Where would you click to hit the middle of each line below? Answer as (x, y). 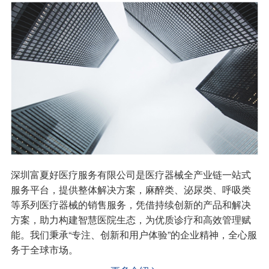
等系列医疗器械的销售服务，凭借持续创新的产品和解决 (131, 204)
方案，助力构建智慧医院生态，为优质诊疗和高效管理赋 (131, 219)
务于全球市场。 (44, 249)
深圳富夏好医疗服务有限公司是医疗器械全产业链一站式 (131, 174)
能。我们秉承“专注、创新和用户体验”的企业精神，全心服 (134, 234)
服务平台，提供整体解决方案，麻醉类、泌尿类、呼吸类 (131, 189)
